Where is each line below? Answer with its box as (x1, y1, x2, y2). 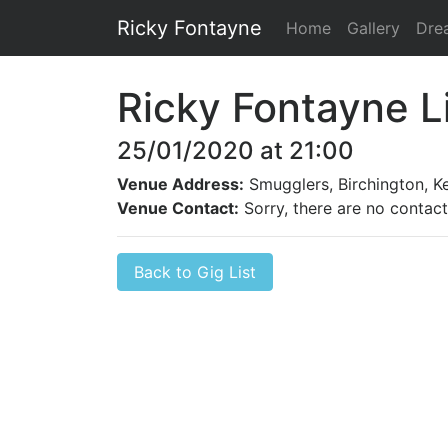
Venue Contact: (117, 198, 239, 218)
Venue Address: (117, 174, 244, 194)
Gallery (347, 18, 400, 38)
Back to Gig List (134, 262, 256, 282)
